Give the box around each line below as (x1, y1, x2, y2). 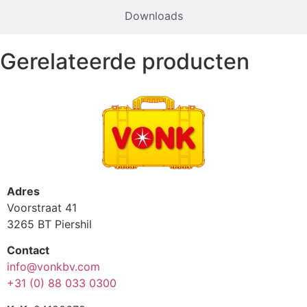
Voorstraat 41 (7, 200, 77, 214)
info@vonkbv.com (7, 260, 100, 274)
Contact (7, 243, 49, 258)
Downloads (124, 8, 183, 23)
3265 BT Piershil (7, 217, 92, 231)
